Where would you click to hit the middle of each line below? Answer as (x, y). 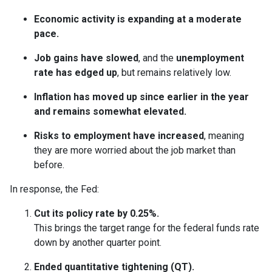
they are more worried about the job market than (135, 151)
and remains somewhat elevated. (110, 112)
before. (49, 165)
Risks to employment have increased (119, 136)
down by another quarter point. (98, 243)
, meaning (224, 136)
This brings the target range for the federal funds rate (147, 228)
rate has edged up (76, 73)
